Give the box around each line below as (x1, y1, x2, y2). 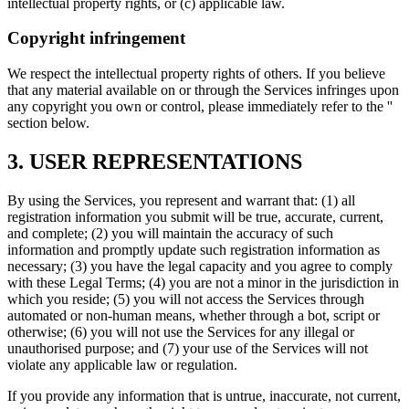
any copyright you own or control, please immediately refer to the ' (7, 98, 390, 114)
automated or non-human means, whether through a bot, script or (7, 307, 380, 323)
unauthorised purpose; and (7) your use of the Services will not (7, 340, 368, 356)
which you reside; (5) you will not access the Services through (7, 290, 364, 307)
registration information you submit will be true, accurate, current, (7, 208, 383, 225)
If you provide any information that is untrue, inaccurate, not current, (7, 387, 401, 404)
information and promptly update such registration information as (7, 241, 380, 257)
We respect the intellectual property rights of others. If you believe (7, 65, 385, 81)
